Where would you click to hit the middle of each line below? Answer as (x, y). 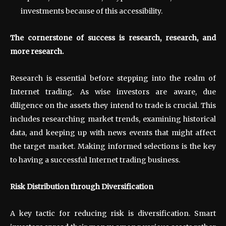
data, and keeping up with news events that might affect (113, 132)
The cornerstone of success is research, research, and (113, 38)
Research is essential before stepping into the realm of (113, 78)
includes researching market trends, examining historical (113, 119)
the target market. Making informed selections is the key (113, 146)
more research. (37, 51)
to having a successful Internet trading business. (95, 160)
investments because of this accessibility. (92, 11)
